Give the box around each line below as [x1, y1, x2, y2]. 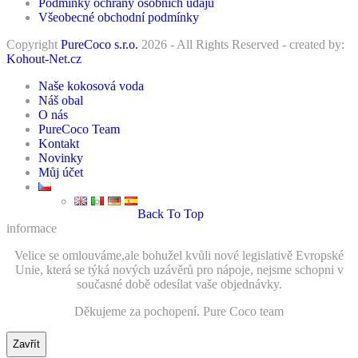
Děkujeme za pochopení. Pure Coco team [74, 304, 284, 318]
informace [6, 221, 57, 235]
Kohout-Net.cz [6, 51, 82, 66]
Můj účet [38, 165, 83, 179]
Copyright [6, 37, 61, 51]
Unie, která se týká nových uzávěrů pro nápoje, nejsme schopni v [14, 262, 344, 276]
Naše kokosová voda [38, 78, 144, 93]
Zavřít [13, 337, 40, 350]
